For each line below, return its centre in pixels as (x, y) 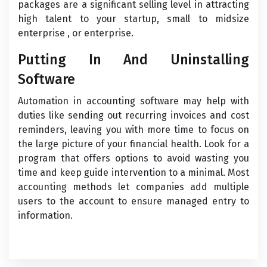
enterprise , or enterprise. (76, 33)
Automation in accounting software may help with (133, 101)
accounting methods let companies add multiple (133, 187)
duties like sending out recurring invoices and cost (133, 115)
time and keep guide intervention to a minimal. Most (133, 173)
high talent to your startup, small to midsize (133, 19)
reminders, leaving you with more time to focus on (133, 130)
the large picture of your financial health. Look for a (133, 144)
